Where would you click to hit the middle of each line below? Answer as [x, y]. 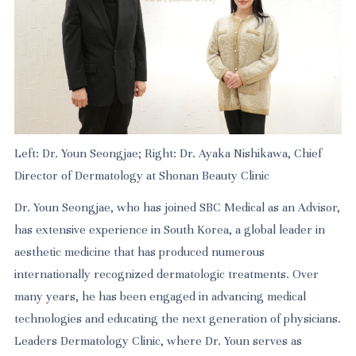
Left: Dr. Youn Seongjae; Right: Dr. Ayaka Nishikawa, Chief [168, 154]
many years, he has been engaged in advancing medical [161, 296]
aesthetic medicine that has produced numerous [140, 252]
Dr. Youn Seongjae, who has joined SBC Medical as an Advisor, [178, 207]
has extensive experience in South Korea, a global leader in [170, 229]
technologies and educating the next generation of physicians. [178, 318]
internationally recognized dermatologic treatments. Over [167, 274]
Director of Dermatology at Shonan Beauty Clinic [142, 176]
